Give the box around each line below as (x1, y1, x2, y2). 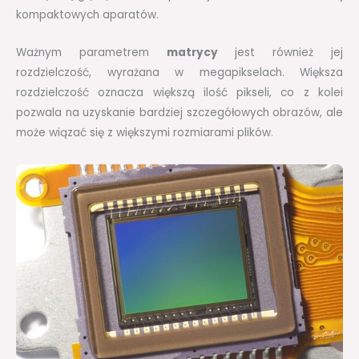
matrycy (166, 44, 218, 60)
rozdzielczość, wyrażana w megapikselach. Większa (16, 64, 343, 80)
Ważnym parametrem (16, 44, 167, 60)
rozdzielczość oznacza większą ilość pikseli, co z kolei (16, 84, 343, 100)
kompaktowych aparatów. (16, 7, 159, 23)
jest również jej (217, 44, 344, 60)
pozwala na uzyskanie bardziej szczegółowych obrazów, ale (16, 104, 343, 120)
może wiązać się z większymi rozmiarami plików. (16, 124, 273, 140)
